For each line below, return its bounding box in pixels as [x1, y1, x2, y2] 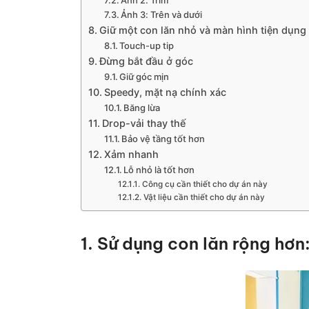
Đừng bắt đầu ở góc [99, 55, 193, 67]
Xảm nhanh [103, 148, 159, 160]
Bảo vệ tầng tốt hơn [121, 133, 206, 144]
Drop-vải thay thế [101, 117, 186, 129]
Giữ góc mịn [119, 71, 170, 82]
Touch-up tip [119, 40, 175, 51]
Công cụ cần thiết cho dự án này [141, 179, 268, 189]
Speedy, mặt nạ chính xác [103, 86, 226, 98]
